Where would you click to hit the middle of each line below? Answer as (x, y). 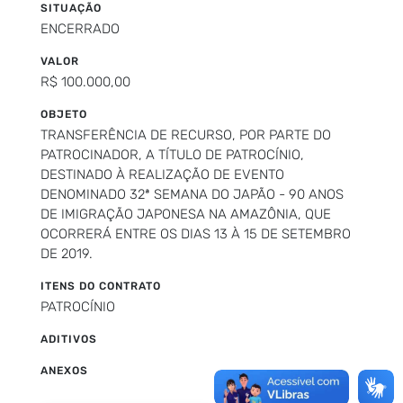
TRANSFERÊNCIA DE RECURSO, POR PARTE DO (186, 134)
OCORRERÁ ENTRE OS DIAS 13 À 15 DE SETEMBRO (196, 233)
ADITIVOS (69, 339)
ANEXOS (64, 370)
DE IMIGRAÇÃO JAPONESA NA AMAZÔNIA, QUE (186, 214)
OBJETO (64, 114)
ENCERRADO (80, 28)
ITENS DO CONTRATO (101, 286)
